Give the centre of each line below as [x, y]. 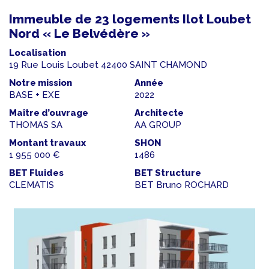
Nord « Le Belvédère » [80, 34]
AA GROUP [158, 125]
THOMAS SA [36, 125]
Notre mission [41, 83]
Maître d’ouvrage [49, 113]
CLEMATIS [32, 185]
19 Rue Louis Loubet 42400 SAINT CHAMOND [108, 65]
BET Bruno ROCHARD [182, 185]
